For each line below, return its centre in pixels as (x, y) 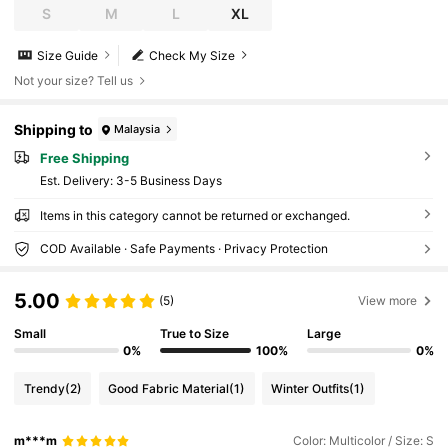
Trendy (44, 388)
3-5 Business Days (168, 180)
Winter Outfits (310, 388)
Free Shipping (84, 158)
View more (388, 301)
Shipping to (54, 129)
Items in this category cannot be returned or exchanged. (194, 215)
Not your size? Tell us (74, 81)
